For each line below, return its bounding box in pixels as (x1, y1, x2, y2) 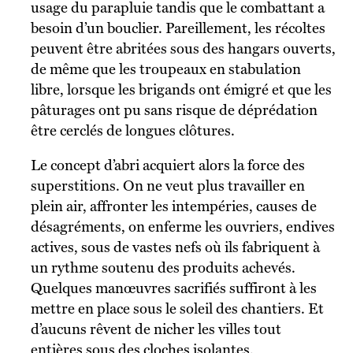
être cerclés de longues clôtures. (30, 121, 235, 139)
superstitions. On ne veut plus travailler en (30, 176, 305, 194)
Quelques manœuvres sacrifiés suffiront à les (30, 279, 317, 296)
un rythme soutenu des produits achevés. (30, 258, 295, 276)
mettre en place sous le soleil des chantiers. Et (30, 299, 324, 317)
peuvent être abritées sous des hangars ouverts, (30, 39, 336, 57)
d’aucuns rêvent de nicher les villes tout (30, 320, 281, 337)
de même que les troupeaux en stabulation (30, 60, 301, 77)
